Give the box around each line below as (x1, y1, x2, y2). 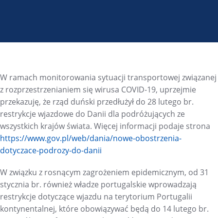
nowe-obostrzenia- (113, 133, 182, 144)
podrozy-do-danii (39, 145, 102, 156)
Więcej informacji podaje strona (94, 121, 210, 132)
